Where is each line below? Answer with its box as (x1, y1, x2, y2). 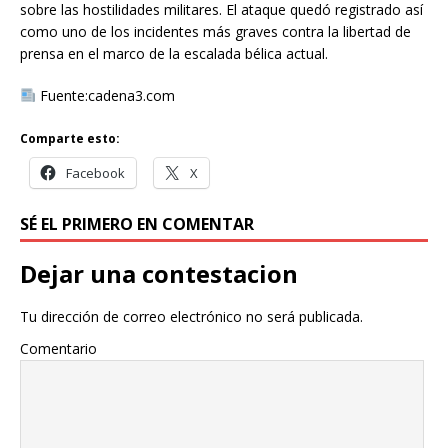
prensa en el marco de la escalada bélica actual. (20, 43, 328, 63)
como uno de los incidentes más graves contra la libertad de (20, 21, 411, 41)
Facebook (66, 163, 125, 182)
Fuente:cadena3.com (35, 85, 175, 105)
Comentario (20, 338, 97, 358)
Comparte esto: (20, 129, 120, 147)
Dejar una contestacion (20, 256, 298, 290)
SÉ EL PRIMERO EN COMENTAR (20, 212, 254, 235)
